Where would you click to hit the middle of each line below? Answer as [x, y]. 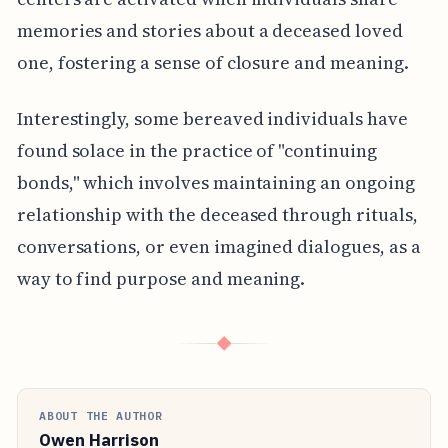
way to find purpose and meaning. [161, 278]
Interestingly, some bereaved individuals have [212, 118]
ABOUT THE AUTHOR [101, 415]
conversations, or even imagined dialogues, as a [218, 246]
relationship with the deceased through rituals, [217, 214]
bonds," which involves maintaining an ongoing [215, 182]
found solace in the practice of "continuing [196, 150]
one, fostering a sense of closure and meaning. [212, 62]
